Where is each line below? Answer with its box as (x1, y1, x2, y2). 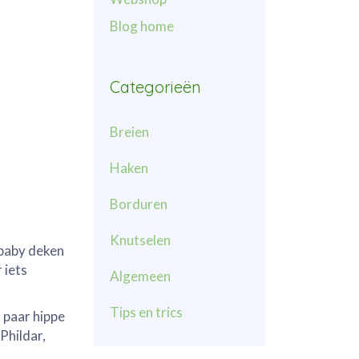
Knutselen (110, 232, 171, 248)
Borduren (110, 196, 167, 212)
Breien (110, 123, 149, 140)
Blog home (110, 18, 174, 34)
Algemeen (110, 268, 171, 284)
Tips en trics (110, 304, 183, 321)
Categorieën (110, 77, 201, 97)
